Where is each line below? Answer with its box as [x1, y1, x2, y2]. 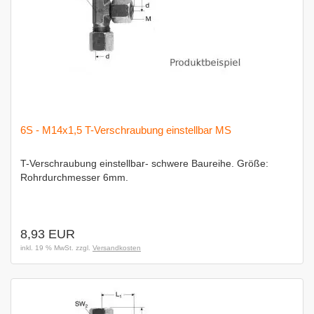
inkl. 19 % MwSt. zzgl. [20, 244, 93, 252]
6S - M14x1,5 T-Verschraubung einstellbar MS [20, 124, 231, 136]
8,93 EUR [20, 227, 75, 241]
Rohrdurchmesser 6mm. [20, 172, 128, 183]
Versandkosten [93, 244, 141, 252]
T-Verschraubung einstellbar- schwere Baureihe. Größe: [20, 158, 268, 169]
